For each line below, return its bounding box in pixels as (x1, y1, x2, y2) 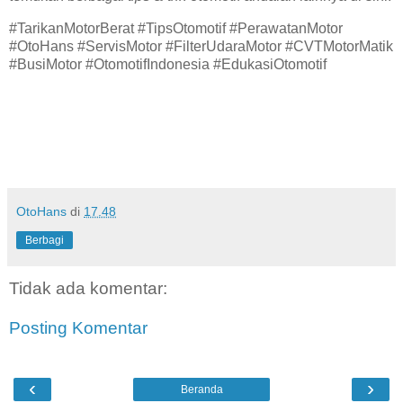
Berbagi (25, 234, 64, 247)
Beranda (180, 383, 223, 397)
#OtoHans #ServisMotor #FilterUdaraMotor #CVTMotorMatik (9, 38, 393, 54)
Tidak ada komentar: (9, 279, 167, 299)
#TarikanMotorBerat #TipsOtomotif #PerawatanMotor (9, 20, 343, 36)
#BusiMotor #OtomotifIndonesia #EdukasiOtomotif (9, 56, 327, 72)
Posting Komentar (9, 318, 148, 338)
